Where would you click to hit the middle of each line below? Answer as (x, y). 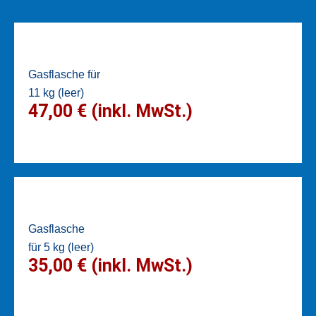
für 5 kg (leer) (61, 248)
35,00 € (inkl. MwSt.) (110, 266)
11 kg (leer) (56, 93)
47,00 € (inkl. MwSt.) (110, 111)
